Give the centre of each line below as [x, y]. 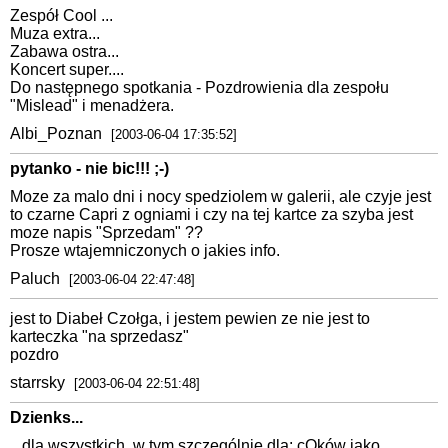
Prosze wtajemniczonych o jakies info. [145, 251]
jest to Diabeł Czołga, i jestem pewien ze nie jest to [190, 319]
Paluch [37, 279]
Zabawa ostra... [64, 52]
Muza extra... [55, 34]
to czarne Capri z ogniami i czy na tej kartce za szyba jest [211, 215]
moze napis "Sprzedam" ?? [106, 233]
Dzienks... [46, 418]
